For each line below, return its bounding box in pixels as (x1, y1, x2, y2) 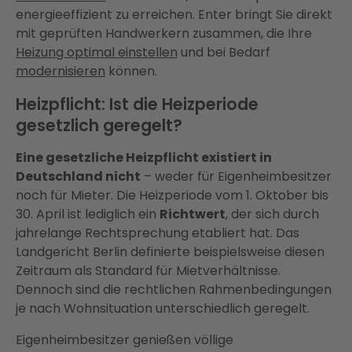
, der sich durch (225, 205, 319, 224)
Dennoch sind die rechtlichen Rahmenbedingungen (16, 280, 332, 299)
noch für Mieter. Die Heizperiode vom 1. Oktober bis (16, 186, 328, 205)
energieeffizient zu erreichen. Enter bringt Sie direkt (16, 5, 332, 24)
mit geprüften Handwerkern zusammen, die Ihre (16, 24, 312, 43)
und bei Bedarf (178, 43, 270, 62)
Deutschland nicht (16, 167, 141, 186)
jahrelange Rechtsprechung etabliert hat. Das (16, 224, 299, 243)
